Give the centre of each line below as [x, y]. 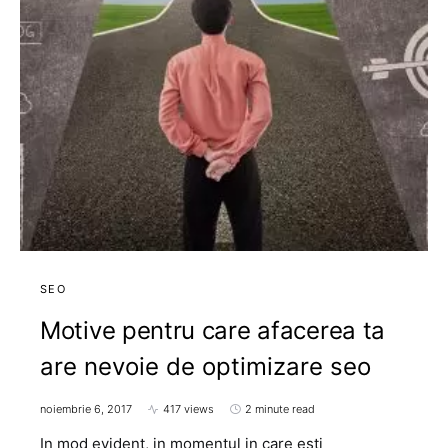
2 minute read [280, 409]
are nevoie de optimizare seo [205, 366]
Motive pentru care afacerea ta [213, 330]
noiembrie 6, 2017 [86, 409]
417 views [188, 409]
